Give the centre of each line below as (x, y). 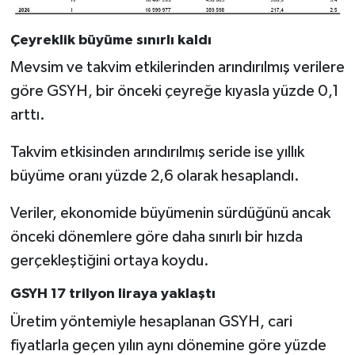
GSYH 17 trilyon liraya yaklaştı (113, 294)
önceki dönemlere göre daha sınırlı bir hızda (156, 237)
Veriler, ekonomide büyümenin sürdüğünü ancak (170, 214)
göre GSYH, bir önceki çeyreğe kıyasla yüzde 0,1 (174, 92)
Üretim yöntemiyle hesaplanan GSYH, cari (151, 321)
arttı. (27, 115)
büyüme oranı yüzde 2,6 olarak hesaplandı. (155, 176)
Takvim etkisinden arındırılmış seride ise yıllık (157, 153)
